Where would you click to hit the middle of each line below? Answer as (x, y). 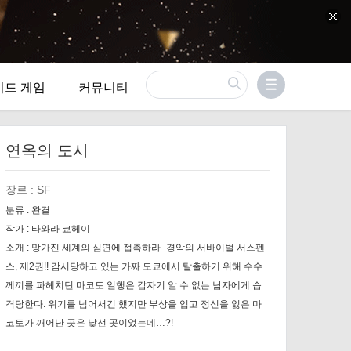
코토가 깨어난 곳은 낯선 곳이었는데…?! (89, 323)
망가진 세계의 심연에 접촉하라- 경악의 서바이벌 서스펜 (148, 248)
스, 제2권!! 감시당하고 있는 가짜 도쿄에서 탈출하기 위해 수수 (134, 266)
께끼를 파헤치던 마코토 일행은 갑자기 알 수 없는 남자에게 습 (133, 285)
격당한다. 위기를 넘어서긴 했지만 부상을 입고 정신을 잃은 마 (133, 304)
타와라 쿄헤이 (60, 229)
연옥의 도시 (47, 150)
